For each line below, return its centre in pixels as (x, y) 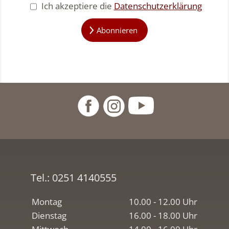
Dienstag (49, 215)
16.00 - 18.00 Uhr (163, 215)
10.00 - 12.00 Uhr (163, 201)
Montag (47, 201)
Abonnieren (117, 30)
